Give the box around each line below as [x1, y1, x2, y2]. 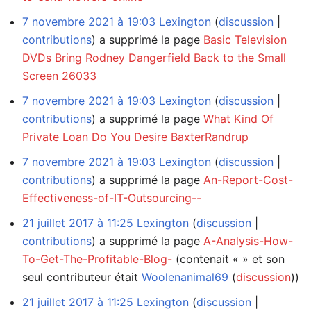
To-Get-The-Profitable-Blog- [22, 251, 172, 266]
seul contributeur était [22, 269, 142, 284]
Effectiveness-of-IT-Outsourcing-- [22, 190, 201, 205]
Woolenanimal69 [142, 269, 228, 284]
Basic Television [203, 32, 287, 47]
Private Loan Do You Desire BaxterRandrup [22, 129, 249, 144]
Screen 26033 [22, 68, 96, 83]
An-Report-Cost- [203, 172, 293, 187]
